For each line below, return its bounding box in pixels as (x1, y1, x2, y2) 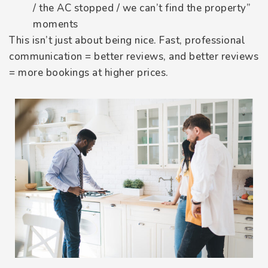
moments (33, 17, 78, 32)
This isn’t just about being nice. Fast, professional (9, 33, 245, 48)
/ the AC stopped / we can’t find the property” (33, 1, 251, 16)
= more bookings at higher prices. (9, 66, 169, 80)
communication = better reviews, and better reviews (9, 50, 258, 64)
